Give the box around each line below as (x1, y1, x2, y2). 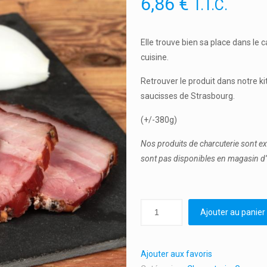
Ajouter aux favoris (140, 249, 212, 259)
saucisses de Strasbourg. (140, 91, 235, 101)
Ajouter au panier (200, 207, 265, 217)
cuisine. (140, 52, 169, 62)
